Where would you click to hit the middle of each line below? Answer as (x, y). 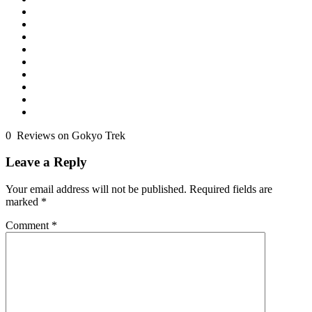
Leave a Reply (46, 162)
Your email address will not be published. (96, 189)
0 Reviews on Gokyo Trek (65, 135)
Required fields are (231, 189)
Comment (29, 225)
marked (23, 201)
